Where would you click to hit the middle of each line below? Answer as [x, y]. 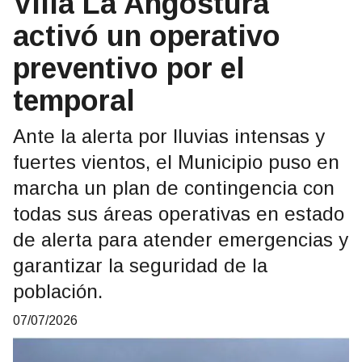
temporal [74, 101]
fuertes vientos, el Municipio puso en [176, 162]
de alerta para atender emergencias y [181, 240]
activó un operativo [147, 36]
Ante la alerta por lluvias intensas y [169, 137]
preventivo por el [129, 69]
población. [58, 292]
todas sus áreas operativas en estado [179, 214]
